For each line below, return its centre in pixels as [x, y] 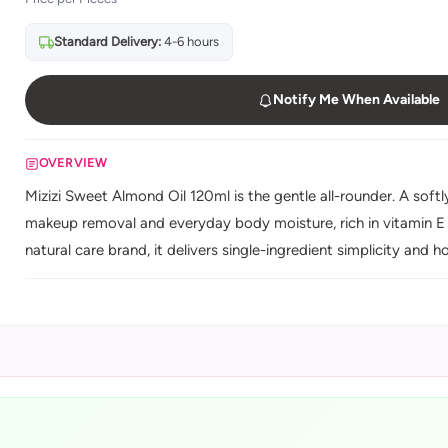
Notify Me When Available [356, 99]
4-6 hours [189, 41]
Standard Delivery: [107, 41]
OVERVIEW [73, 163]
